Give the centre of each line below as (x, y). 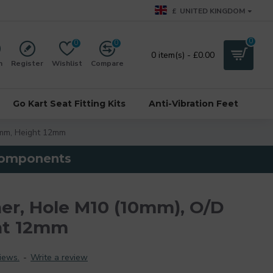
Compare (107, 63)
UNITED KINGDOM (212, 11)
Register (27, 63)
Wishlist (67, 63)
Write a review (59, 257)
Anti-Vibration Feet (193, 103)
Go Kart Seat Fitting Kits (69, 103)
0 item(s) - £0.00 (183, 55)
